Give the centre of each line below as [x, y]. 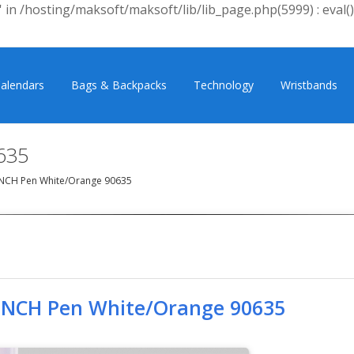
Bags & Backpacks [119, 85]
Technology [224, 85]
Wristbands [309, 85]
